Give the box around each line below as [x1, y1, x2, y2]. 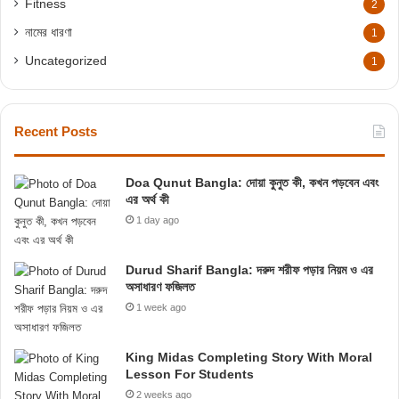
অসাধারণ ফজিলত [126, 280, 195, 294]
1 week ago [136, 302, 186, 313]
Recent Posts [14, 124, 97, 139]
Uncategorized [25, 54, 107, 68]
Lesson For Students [126, 367, 254, 381]
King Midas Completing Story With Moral [126, 350, 372, 364]
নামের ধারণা [25, 26, 72, 39]
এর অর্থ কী [126, 192, 173, 207]
